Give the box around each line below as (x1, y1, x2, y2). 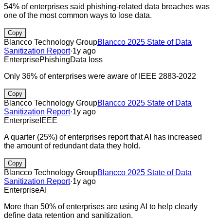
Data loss (70, 55, 103, 64)
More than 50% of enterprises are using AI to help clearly (4, 202, 198, 211)
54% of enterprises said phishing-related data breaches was (4, 2, 210, 11)
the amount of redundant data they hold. (4, 141, 140, 150)
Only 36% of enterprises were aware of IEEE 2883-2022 (4, 72, 196, 80)
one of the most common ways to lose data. (4, 11, 152, 19)
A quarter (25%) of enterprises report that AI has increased (4, 132, 202, 141)
